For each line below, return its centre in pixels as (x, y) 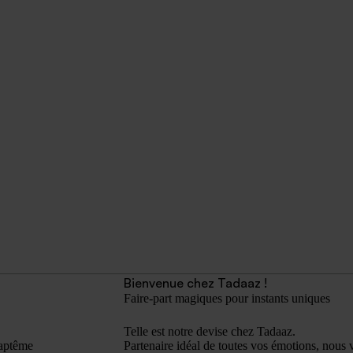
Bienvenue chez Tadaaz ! (195, 283)
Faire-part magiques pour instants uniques (227, 299)
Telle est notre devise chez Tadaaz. (209, 332)
